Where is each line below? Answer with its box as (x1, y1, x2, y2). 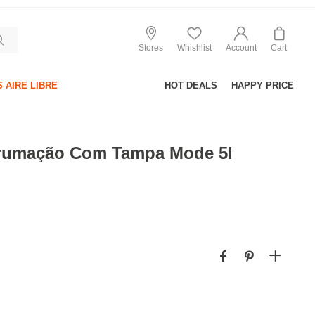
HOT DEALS (165, 80, 217, 91)
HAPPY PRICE (231, 80, 294, 91)
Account (226, 42, 257, 53)
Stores (139, 42, 163, 53)
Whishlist (177, 42, 212, 53)
